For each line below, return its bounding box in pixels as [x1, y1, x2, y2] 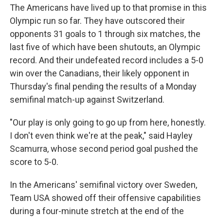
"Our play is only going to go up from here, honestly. [10, 117, 206, 127]
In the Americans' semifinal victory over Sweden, [10, 180, 197, 190]
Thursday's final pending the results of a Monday [10, 81, 197, 91]
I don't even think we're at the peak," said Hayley [10, 130, 193, 141]
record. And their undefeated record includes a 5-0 [10, 55, 203, 65]
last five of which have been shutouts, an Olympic [10, 42, 200, 52]
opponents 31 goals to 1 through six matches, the [10, 29, 200, 39]
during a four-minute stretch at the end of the [10, 206, 184, 216]
